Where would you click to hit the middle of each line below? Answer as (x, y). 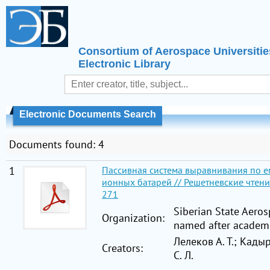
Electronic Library (124, 64)
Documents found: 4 (57, 144)
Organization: (133, 218)
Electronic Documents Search (88, 114)
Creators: (122, 248)
